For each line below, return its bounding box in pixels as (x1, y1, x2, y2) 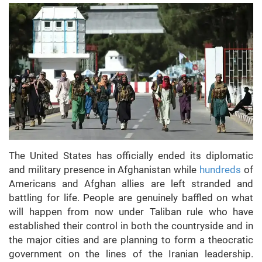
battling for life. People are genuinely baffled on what (9, 192, 253, 204)
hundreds (199, 164, 242, 176)
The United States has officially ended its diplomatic (9, 150, 253, 162)
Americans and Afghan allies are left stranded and (9, 178, 253, 190)
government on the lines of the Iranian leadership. (9, 248, 253, 260)
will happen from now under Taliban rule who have (9, 206, 253, 218)
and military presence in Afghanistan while (9, 164, 200, 176)
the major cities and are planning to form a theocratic (9, 234, 253, 246)
